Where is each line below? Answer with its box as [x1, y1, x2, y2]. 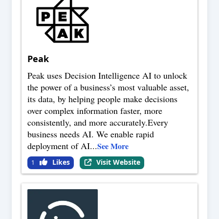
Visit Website [96, 157, 140, 167]
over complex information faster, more [27, 105, 162, 117]
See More [97, 140, 129, 152]
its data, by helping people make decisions [27, 93, 177, 105]
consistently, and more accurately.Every [27, 116, 168, 129]
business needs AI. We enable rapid [27, 128, 154, 140]
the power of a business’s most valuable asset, [27, 81, 189, 93]
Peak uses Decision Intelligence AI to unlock [27, 69, 187, 82]
